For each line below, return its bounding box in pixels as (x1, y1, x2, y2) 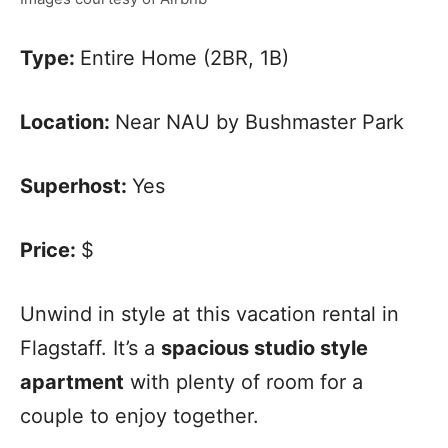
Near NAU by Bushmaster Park (115, 110, 404, 135)
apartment (20, 370, 124, 395)
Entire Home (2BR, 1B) (80, 46, 289, 71)
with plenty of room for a (124, 370, 363, 395)
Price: (20, 238, 81, 263)
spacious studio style (161, 336, 368, 361)
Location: (20, 110, 115, 135)
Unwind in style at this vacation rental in (20, 302, 399, 327)
